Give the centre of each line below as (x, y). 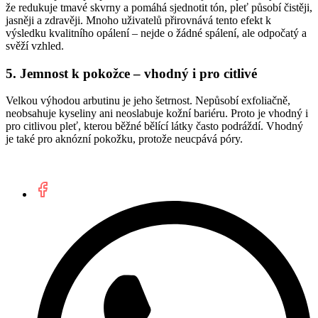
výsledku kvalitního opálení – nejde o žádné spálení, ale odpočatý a (156, 33)
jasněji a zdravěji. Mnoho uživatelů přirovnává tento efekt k (138, 20)
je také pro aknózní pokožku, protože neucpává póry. (124, 139)
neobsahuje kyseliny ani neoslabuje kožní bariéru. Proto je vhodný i (157, 114)
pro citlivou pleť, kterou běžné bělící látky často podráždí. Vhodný (154, 126)
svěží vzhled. (35, 45)
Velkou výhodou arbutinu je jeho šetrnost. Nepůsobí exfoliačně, (148, 101)
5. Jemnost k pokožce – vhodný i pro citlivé (131, 73)
